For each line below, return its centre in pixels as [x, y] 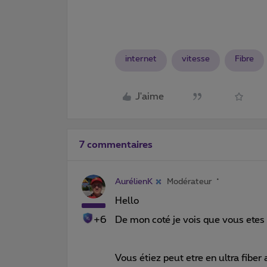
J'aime [150, 97]
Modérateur [190, 181]
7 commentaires [116, 145]
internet [141, 59]
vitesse [196, 59]
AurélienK [134, 181]
